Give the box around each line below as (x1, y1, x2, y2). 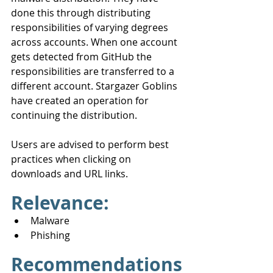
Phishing (30, 228, 70, 242)
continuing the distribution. (11, 108, 137, 122)
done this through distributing (11, 5, 153, 19)
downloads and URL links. (11, 166, 128, 180)
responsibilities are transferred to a (11, 64, 177, 78)
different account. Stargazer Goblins (11, 79, 180, 93)
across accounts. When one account (11, 35, 180, 49)
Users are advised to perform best (11, 137, 171, 151)
